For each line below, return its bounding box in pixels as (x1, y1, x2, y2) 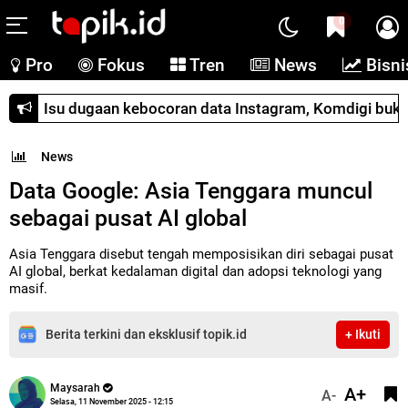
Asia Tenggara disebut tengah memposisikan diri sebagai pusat (9, 245, 393, 262)
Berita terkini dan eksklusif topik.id (46, 326, 247, 342)
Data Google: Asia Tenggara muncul (9, 177, 372, 204)
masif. (9, 280, 47, 297)
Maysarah (50, 381, 100, 394)
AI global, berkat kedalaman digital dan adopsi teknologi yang (9, 262, 382, 280)
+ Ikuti (345, 326, 381, 342)
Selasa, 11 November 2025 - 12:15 (50, 396, 173, 406)
